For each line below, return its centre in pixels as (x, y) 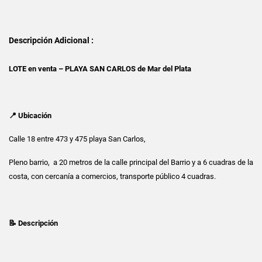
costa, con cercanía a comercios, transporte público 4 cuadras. (112, 176)
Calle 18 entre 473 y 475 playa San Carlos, (77, 139)
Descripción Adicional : (51, 40)
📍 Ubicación (30, 115)
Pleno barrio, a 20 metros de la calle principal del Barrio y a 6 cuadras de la (131, 162)
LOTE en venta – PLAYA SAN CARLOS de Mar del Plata (100, 68)
